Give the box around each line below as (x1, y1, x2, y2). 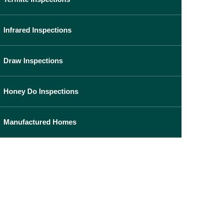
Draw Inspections (3, 56, 63, 65)
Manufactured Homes (3, 118, 76, 127)
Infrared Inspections (3, 26, 72, 35)
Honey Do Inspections (3, 87, 78, 96)
